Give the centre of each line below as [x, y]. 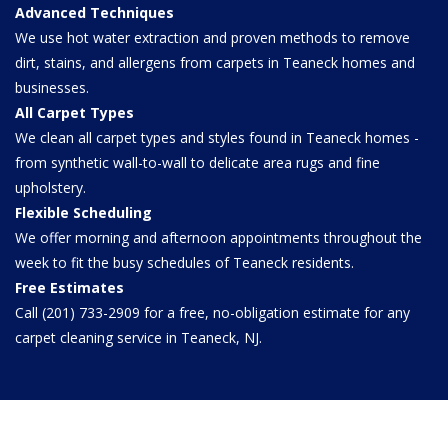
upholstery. [50, 187]
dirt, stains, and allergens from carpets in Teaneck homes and [215, 62]
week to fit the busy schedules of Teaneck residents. [184, 262]
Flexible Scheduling [83, 212]
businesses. [52, 87]
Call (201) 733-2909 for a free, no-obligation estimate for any [212, 312]
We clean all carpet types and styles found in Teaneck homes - [217, 137]
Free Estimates [69, 287]
